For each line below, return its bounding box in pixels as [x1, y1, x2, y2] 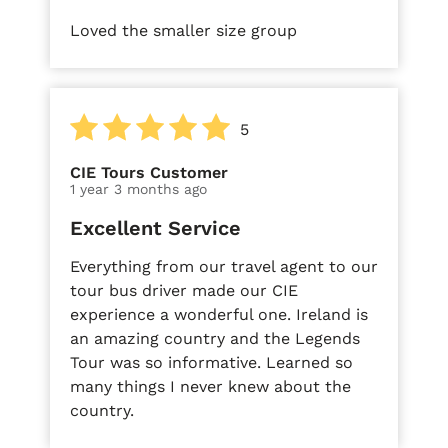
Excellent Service [70, 215, 241, 240]
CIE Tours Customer [70, 162, 228, 182]
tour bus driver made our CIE [70, 280, 298, 300]
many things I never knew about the [70, 376, 351, 396]
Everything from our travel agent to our [70, 256, 378, 276]
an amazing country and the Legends [70, 328, 360, 348]
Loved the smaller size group [70, 20, 297, 40]
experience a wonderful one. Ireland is [70, 304, 368, 324]
